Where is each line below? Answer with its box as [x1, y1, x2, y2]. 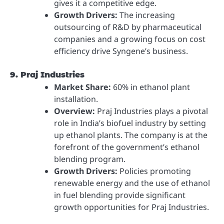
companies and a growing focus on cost [54, 33, 205, 45]
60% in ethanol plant [111, 81, 190, 93]
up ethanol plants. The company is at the [54, 129, 207, 141]
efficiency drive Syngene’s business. [54, 45, 188, 57]
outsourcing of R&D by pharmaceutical [54, 21, 201, 33]
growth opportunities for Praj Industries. [54, 201, 209, 213]
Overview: [54, 105, 95, 117]
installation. [54, 93, 98, 105]
